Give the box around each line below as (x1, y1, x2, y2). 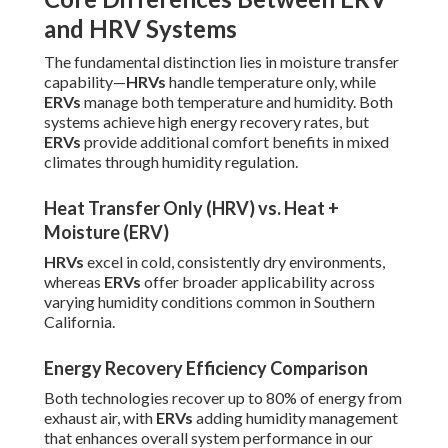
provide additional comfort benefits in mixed (81, 132, 389, 152)
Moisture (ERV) (44, 221, 169, 244)
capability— (44, 72, 126, 92)
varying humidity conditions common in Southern (44, 292, 375, 312)
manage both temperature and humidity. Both (81, 92, 393, 112)
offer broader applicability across (141, 272, 375, 292)
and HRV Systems (44, 14, 237, 44)
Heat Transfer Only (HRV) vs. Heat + (44, 197, 339, 220)
